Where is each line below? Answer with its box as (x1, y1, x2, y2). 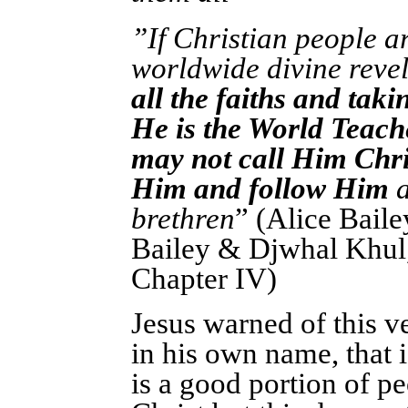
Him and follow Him (131, 172, 396, 205)
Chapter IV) (131, 262, 291, 295)
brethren (131, 202, 235, 235)
